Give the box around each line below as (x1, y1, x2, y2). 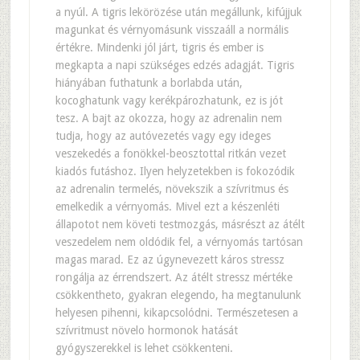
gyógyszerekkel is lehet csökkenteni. (55, 342, 233, 354)
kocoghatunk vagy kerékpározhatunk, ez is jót (55, 94, 283, 107)
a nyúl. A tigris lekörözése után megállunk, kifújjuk (55, 6, 302, 18)
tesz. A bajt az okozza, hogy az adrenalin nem (55, 112, 282, 125)
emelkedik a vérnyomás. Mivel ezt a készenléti (55, 200, 280, 213)
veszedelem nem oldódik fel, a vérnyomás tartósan (55, 235, 303, 248)
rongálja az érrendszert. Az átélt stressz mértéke (55, 271, 292, 284)
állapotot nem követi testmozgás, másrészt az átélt (55, 218, 305, 231)
